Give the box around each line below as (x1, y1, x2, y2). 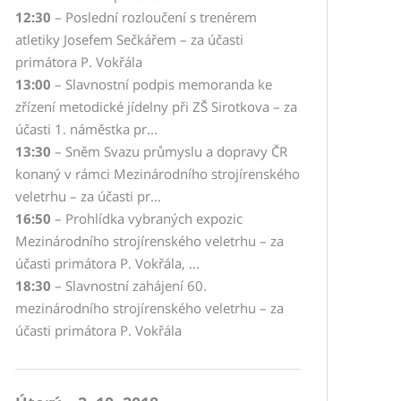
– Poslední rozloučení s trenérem (51, 8, 257, 26)
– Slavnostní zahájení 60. (51, 277, 207, 294)
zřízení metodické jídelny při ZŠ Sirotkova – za (15, 98, 297, 115)
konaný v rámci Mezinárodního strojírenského (15, 165, 300, 183)
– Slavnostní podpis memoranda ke (51, 75, 272, 93)
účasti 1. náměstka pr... (15, 120, 158, 138)
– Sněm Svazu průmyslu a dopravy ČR (51, 142, 287, 160)
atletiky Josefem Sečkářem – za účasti (15, 30, 243, 48)
